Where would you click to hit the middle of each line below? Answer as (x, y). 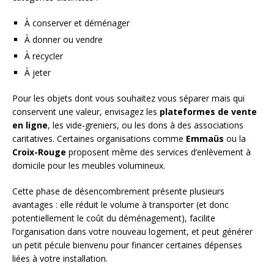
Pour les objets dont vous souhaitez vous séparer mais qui (128, 98)
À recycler (44, 56)
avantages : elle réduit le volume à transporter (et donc (120, 204)
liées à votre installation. (60, 258)
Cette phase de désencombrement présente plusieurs (118, 191)
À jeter (38, 72)
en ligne (30, 125)
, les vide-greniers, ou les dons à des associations (146, 125)
